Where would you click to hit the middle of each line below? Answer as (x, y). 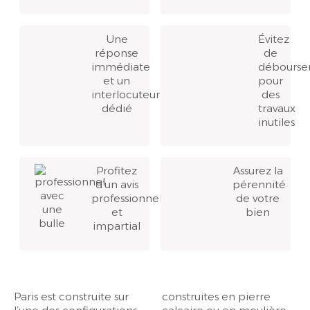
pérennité (259, 185)
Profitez (117, 171)
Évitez (273, 39)
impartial (117, 226)
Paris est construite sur (71, 296)
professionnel (127, 199)
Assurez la (258, 171)
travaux (276, 108)
